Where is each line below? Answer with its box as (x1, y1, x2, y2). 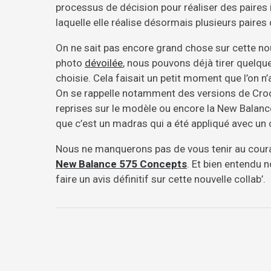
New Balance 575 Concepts (56, 158, 187, 171)
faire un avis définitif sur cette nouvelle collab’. (56, 173, 266, 186)
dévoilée (85, 57, 123, 70)
